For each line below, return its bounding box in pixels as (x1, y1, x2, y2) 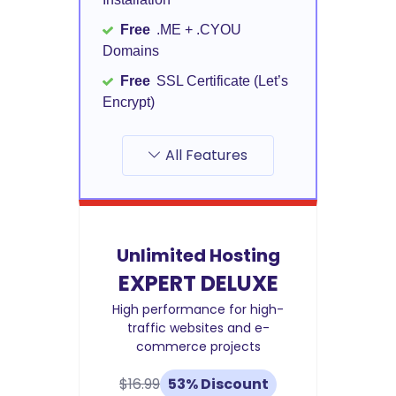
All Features (165, 145, 248, 166)
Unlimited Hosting (116, 243, 280, 269)
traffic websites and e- (126, 319, 270, 338)
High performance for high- (112, 301, 284, 319)
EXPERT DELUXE (118, 269, 278, 299)
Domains (103, 43, 159, 59)
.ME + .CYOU (153, 22, 241, 38)
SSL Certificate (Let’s (153, 73, 288, 89)
